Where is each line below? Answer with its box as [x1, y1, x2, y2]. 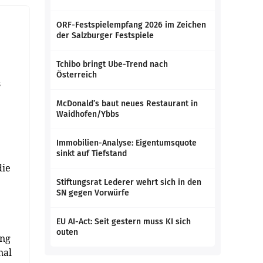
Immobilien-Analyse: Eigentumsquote [56, 138, 197, 148]
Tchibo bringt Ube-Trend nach [56, 59, 168, 69]
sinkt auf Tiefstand [56, 149, 127, 159]
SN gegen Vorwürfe [56, 188, 129, 198]
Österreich [56, 70, 97, 80]
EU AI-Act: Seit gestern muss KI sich [56, 217, 191, 227]
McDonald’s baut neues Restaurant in [56, 99, 198, 109]
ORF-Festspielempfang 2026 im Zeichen [56, 20, 206, 30]
